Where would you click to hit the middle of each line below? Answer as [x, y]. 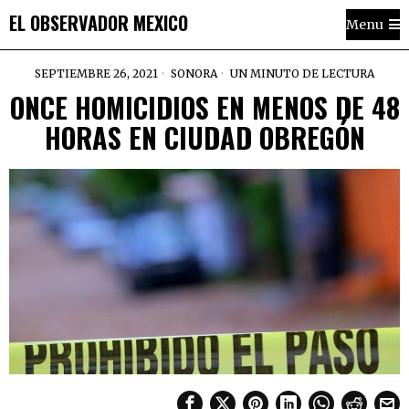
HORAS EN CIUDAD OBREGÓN [204, 137]
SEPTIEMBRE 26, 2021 [96, 73]
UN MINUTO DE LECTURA [301, 73]
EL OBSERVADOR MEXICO [99, 22]
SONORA [194, 73]
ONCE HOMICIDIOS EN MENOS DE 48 [204, 107]
